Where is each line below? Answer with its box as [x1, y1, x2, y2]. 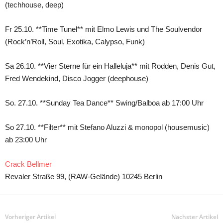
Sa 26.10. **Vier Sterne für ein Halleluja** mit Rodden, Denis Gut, [5, 62, 216, 70]
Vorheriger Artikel [5, 213, 56, 221]
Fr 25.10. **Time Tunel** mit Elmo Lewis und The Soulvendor [5, 25, 202, 33]
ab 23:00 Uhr [5, 135, 47, 144]
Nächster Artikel [171, 213, 218, 221]
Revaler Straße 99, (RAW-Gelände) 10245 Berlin [5, 172, 162, 181]
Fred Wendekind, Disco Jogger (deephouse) [5, 74, 148, 83]
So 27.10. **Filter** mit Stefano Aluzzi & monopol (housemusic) [5, 123, 210, 131]
